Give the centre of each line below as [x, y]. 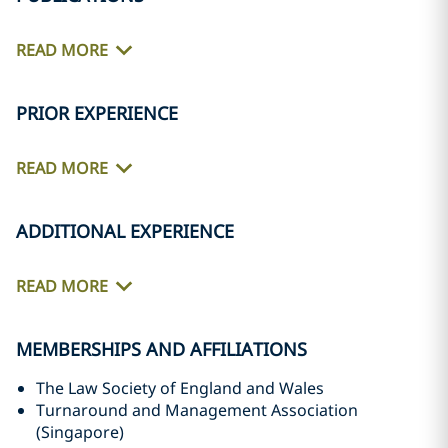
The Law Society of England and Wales [180, 388]
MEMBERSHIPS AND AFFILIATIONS [161, 349]
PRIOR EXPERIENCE [97, 113]
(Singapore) [80, 432]
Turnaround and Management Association [197, 410]
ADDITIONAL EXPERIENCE [125, 231]
